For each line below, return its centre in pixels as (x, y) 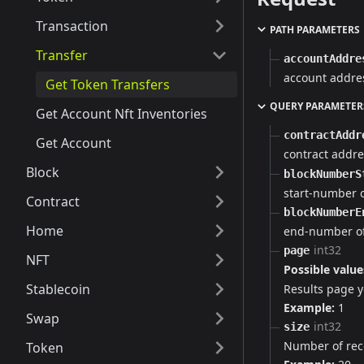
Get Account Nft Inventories (121, 114)
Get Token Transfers (108, 84)
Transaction (72, 26)
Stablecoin (58, 289)
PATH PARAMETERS (315, 29)
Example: (311, 307)
